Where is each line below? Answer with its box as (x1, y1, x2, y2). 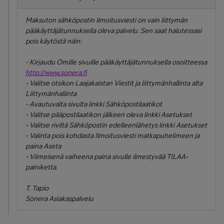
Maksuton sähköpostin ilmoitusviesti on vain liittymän (25, 16, 187, 24)
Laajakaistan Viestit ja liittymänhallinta (75, 79, 190, 87)
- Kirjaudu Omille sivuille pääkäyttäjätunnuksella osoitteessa (25, 58, 207, 66)
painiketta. (25, 163, 57, 171)
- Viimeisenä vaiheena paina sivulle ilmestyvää (25, 152, 166, 160)
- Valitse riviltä (25, 121, 69, 129)
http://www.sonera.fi (25, 68, 87, 76)
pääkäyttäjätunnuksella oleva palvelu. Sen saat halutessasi (25, 26, 201, 34)
